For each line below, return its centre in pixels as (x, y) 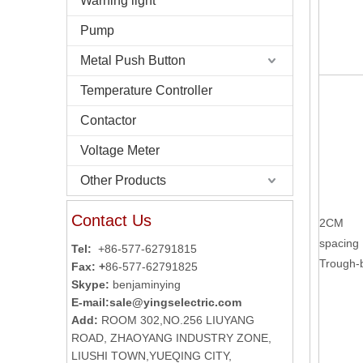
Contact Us (111, 220)
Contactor (108, 120)
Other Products (123, 180)
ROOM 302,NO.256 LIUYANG (178, 320)
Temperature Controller (146, 90)
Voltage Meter (120, 150)
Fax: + (88, 267)
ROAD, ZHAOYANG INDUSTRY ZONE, (171, 338)
